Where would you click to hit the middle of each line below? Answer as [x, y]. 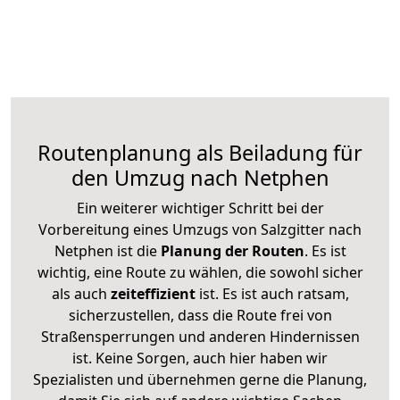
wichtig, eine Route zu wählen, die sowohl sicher [200, 272]
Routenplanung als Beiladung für [200, 152]
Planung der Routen [230, 250]
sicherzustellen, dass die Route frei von [200, 315]
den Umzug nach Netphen [200, 177]
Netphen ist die [105, 250]
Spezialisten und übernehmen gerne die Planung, [200, 379]
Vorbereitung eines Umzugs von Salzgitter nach [200, 229]
